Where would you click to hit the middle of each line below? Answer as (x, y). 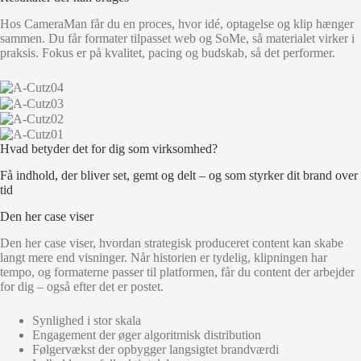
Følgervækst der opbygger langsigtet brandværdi (156, 349)
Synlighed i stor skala (87, 320)
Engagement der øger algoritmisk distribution (147, 334)
